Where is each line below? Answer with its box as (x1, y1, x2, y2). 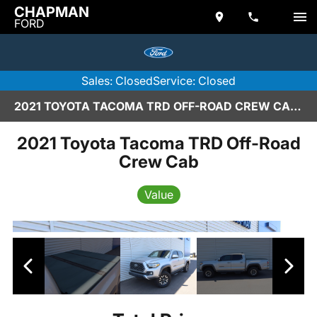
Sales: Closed (81, 74, 153, 88)
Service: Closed (153, 74, 236, 88)
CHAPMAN (14, 4, 89, 21)
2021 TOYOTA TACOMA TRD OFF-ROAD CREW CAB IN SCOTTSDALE (290, 99, 301, 113)
